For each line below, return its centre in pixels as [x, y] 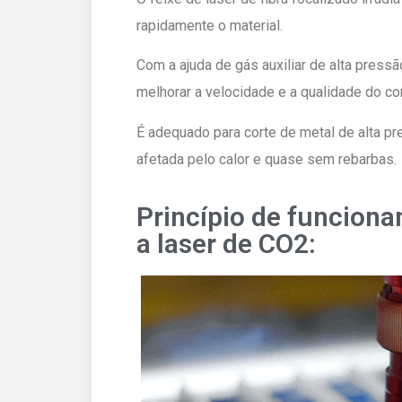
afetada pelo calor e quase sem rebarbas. [267, 159]
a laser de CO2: [226, 243]
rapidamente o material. [210, 25]
